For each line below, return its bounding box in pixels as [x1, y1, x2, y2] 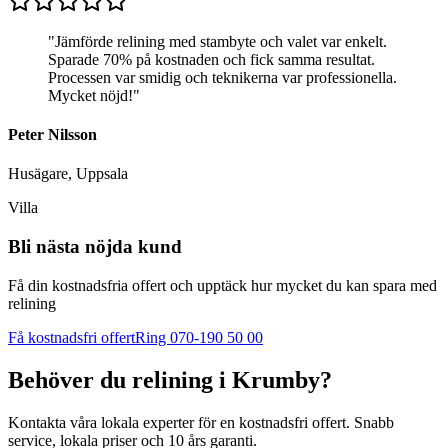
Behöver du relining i [8, 366, 232, 393]
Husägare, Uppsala [8, 165, 128, 183]
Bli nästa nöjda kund [8, 236, 182, 258]
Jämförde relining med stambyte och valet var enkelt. [55, 32, 387, 50]
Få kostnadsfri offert [8, 328, 135, 346]
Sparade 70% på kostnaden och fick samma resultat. [48, 50, 375, 68]
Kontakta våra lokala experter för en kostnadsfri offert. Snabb [8, 413, 394, 431]
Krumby [232, 366, 320, 393]
